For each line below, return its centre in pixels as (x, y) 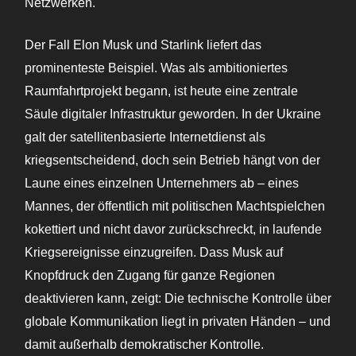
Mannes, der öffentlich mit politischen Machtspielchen (175, 207)
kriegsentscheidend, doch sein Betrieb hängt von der (172, 161)
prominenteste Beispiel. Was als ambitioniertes (156, 68)
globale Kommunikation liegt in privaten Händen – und (178, 322)
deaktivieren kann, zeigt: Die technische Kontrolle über (178, 299)
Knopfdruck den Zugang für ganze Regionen (150, 276)
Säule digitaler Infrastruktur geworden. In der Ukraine (173, 114)
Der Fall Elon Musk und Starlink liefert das (143, 45)
